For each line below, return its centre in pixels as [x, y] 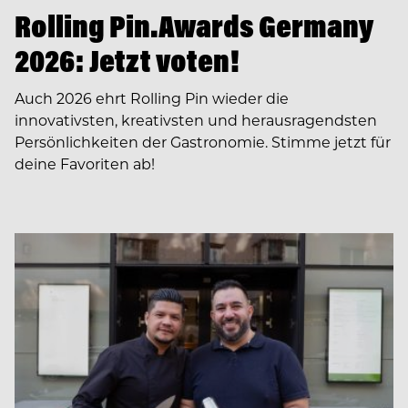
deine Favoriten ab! [85, 164]
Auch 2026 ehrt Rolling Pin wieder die [152, 98]
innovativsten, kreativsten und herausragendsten [196, 120]
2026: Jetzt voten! [127, 61]
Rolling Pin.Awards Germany [194, 26]
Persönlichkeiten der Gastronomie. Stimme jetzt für [203, 142]
